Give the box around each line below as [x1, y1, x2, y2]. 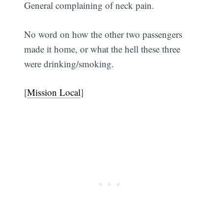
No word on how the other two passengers [24, 27, 183, 40]
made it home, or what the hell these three [24, 42, 181, 55]
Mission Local [27, 86, 81, 99]
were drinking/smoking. [24, 57, 114, 70]
